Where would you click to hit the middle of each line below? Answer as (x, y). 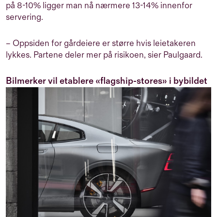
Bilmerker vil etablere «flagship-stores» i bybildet (107, 81)
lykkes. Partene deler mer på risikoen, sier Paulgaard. (104, 55)
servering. (24, 17)
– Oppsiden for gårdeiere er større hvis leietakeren (101, 43)
